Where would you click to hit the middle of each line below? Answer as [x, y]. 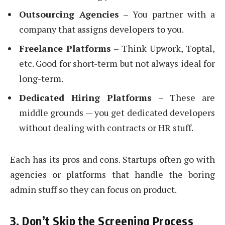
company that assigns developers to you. [101, 29]
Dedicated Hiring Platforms [86, 98]
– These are [184, 98]
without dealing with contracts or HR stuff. [106, 128]
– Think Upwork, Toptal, [163, 48]
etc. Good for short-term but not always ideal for [117, 64]
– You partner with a [167, 14]
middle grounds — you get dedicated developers [117, 113]
